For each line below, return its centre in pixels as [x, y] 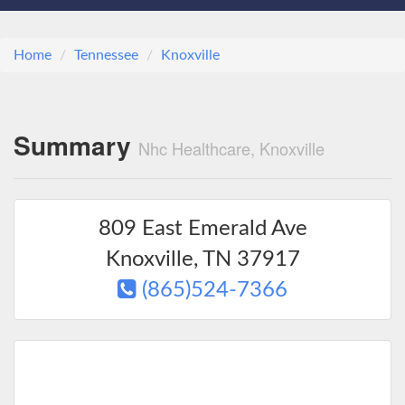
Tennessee [106, 55]
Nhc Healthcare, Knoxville [231, 148]
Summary [76, 145]
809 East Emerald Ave [202, 229]
